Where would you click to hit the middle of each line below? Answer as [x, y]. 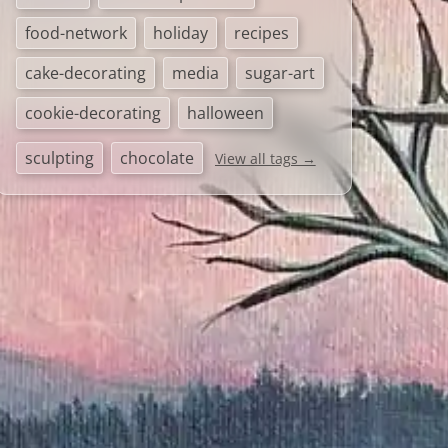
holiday [180, 33]
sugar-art [279, 73]
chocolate [156, 158]
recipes [261, 33]
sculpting [59, 158]
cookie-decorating [92, 113]
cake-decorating [85, 73]
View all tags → [265, 158]
